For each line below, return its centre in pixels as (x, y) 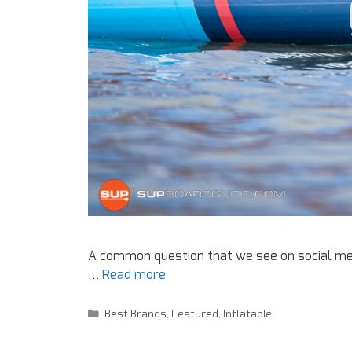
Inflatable (248, 314)
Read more (134, 275)
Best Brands (136, 314)
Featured (195, 314)
